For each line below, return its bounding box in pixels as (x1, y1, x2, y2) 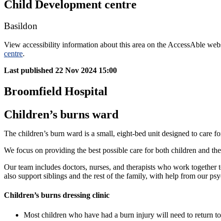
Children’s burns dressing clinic (4, 191, 110, 200)
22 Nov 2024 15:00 (55, 66, 117, 75)
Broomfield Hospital (4, 85, 108, 98)
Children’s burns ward (4, 108, 118, 121)
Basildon (4, 20, 37, 31)
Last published (4, 66, 53, 75)
